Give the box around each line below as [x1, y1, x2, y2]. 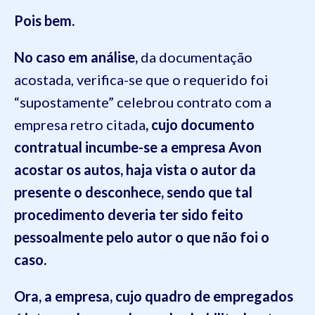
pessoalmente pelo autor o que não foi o [14, 229, 269, 245]
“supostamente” [14, 94, 117, 110]
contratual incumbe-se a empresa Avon [14, 139, 262, 155]
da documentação [141, 49, 252, 65]
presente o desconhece [14, 184, 161, 200]
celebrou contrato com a [117, 94, 271, 110]
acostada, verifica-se [14, 71, 146, 88]
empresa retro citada [14, 116, 146, 133]
